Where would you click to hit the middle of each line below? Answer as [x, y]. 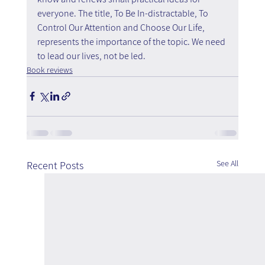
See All [228, 163]
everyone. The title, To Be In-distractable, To [123, 13]
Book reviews [49, 70]
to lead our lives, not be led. [91, 56]
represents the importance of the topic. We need [132, 41]
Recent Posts [55, 165]
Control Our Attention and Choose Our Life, [122, 27]
